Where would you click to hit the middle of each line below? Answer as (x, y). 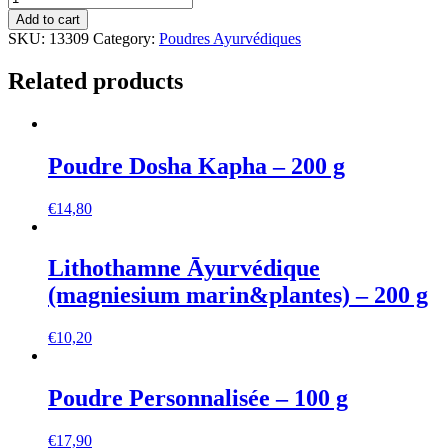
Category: (126, 38)
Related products (95, 80)
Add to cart (48, 19)
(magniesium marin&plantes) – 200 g (238, 295)
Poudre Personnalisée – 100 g (198, 398)
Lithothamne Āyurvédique (184, 268)
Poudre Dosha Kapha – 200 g (196, 165)
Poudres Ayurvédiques (230, 38)
